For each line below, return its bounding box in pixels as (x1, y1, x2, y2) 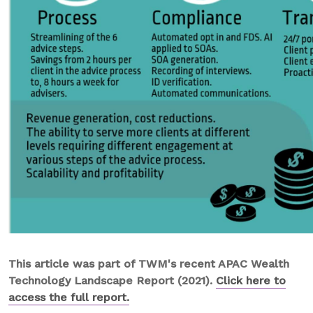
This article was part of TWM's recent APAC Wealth (8, 257, 289, 270)
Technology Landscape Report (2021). (8, 274, 216, 287)
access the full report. (8, 291, 129, 304)
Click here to (216, 274, 286, 287)
